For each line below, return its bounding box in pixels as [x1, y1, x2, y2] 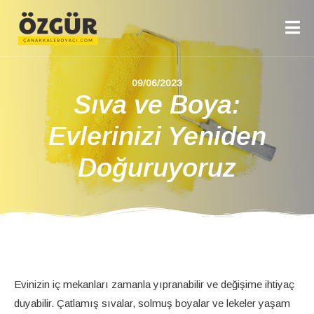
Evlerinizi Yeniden [48, 121, 266, 151]
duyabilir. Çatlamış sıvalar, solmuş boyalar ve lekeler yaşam [14, 297, 290, 309]
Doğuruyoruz [78, 153, 236, 182]
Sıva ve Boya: [74, 90, 240, 119]
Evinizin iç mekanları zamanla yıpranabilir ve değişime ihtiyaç [14, 278, 294, 290]
